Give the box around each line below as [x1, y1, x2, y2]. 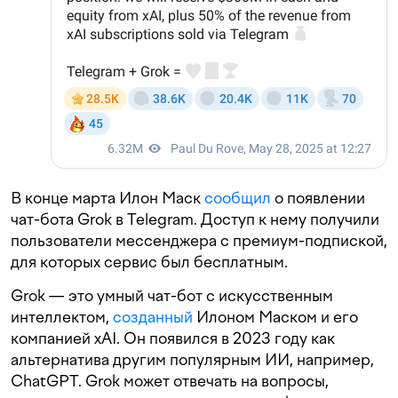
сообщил [204, 188, 271, 208]
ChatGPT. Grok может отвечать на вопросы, [11, 371, 329, 391]
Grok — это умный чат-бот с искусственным [11, 286, 333, 306]
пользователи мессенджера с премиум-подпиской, [11, 231, 387, 251]
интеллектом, [11, 307, 113, 327]
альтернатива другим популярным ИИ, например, [11, 350, 374, 370]
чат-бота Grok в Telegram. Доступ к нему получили [11, 210, 379, 229]
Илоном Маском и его [193, 307, 358, 327]
